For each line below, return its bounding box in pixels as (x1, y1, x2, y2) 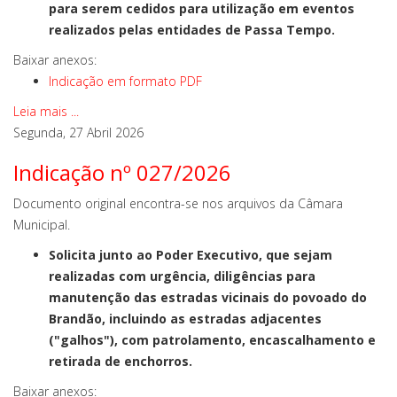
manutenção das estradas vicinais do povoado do (49, 289, 367, 306)
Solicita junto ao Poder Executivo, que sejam (49, 246, 332, 263)
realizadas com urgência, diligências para (49, 268, 315, 284)
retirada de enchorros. (49, 353, 192, 370)
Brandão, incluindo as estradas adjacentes (49, 310, 322, 327)
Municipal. (13, 216, 70, 233)
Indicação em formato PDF (49, 73, 202, 90)
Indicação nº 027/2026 (13, 158, 231, 187)
